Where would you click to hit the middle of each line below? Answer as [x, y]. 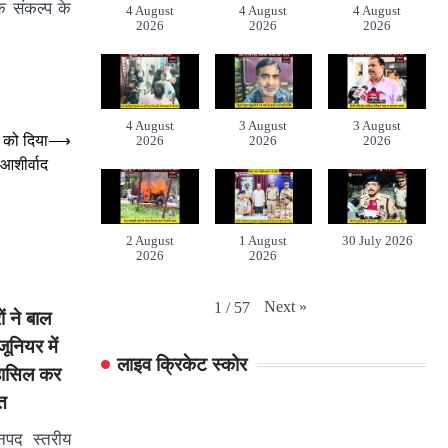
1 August [263, 240]
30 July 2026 [377, 240]
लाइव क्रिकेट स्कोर [182, 364]
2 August [149, 240]
